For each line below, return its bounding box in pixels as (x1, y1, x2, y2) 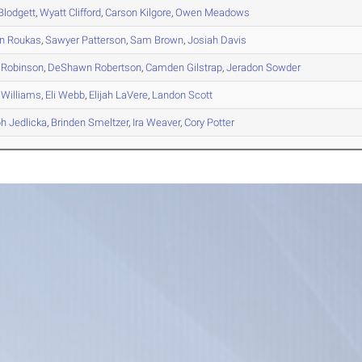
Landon (152, 89, 187, 102)
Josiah (187, 34, 219, 47)
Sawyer (45, 34, 80, 47)
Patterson (79, 34, 127, 47)
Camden (145, 61, 185, 74)
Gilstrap (184, 61, 223, 74)
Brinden (51, 116, 86, 129)
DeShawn (48, 61, 93, 74)
